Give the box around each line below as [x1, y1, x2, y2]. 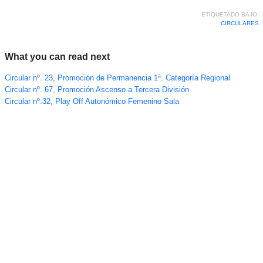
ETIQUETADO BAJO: [201, 11, 259, 18]
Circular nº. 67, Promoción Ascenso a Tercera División [4, 86, 189, 94]
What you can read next [4, 52, 110, 62]
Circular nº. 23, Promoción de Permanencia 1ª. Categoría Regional [4, 74, 230, 82]
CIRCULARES [220, 20, 259, 26]
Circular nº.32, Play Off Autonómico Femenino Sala [4, 97, 179, 106]
